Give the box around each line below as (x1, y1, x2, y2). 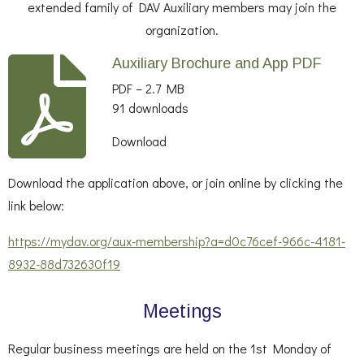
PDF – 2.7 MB (111, 79, 184, 97)
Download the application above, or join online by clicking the (8, 173, 343, 191)
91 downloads (111, 98, 188, 116)
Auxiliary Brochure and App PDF (111, 54, 322, 71)
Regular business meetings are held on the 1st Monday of (8, 339, 331, 357)
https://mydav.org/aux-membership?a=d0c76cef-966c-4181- (8, 232, 345, 249)
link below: (8, 196, 64, 214)
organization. (145, 21, 219, 39)
